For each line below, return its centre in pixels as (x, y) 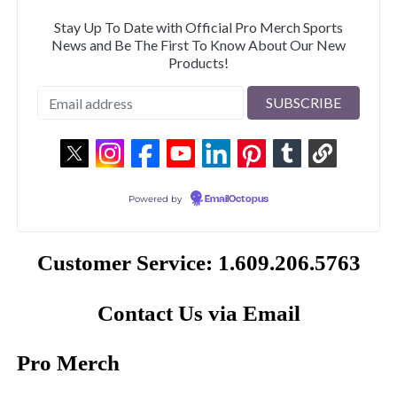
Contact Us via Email (198, 313)
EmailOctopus (236, 200)
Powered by (156, 199)
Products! (198, 63)
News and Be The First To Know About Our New (198, 45)
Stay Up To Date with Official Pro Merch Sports (198, 27)
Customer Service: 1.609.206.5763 (198, 263)
